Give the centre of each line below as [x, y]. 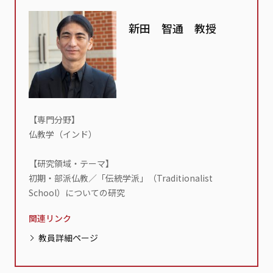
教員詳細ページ [69, 238]
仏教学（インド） [63, 134]
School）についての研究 [77, 193]
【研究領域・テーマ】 [72, 163]
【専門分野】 [55, 119]
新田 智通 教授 [172, 28]
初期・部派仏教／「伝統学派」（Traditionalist [121, 178]
